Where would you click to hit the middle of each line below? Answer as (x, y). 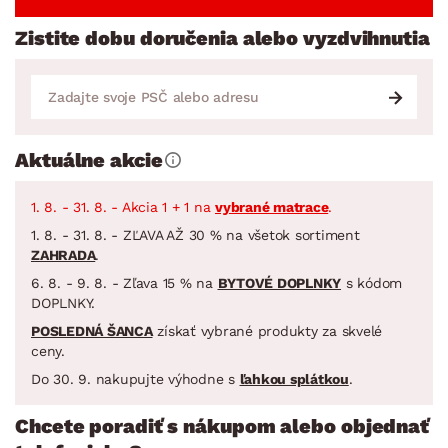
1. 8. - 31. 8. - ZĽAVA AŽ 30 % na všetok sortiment (195, 234)
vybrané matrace (272, 206)
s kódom (371, 282)
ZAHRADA (63, 254)
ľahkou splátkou (294, 378)
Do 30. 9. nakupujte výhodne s (135, 378)
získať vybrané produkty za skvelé (267, 330)
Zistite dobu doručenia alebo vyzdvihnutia (222, 37)
